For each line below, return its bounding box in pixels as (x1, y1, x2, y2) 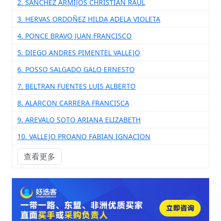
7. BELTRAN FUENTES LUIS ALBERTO (17, 81, 136, 91)
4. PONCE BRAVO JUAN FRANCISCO (17, 31, 132, 40)
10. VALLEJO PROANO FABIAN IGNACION (17, 132, 150, 141)
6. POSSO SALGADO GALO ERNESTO (17, 65, 135, 74)
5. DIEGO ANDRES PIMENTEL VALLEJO (17, 48, 140, 57)
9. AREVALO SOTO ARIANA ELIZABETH (17, 115, 141, 124)
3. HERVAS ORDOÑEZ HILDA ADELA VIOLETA (17, 14, 160, 24)
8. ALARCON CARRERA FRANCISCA (17, 98, 129, 108)
